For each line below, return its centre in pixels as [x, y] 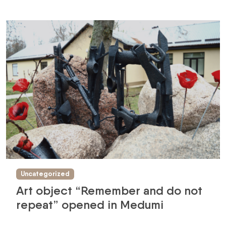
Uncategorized [45, 174]
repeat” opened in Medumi [90, 204]
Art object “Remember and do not [109, 190]
